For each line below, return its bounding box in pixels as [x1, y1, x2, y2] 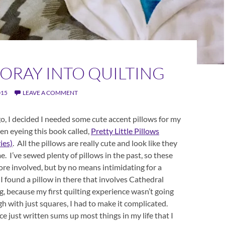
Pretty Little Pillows [91, 126, 159, 136]
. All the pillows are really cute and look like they [13, 138, 177, 148]
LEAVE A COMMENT [23, 89, 78, 96]
